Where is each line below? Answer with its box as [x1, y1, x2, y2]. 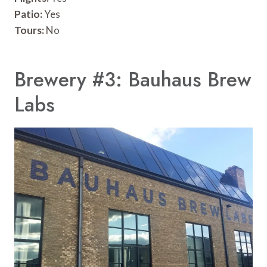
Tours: [14, 23, 44, 36]
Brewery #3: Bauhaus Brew [14, 66, 252, 94]
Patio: [14, 7, 42, 20]
